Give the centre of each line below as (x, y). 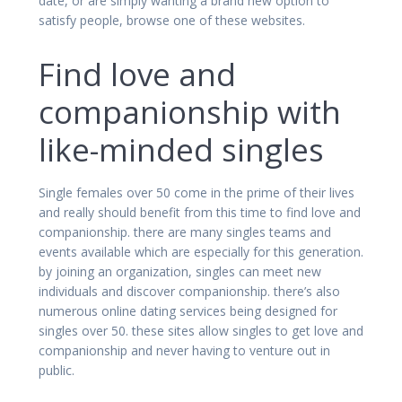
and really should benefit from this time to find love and (200, 212)
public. (57, 370)
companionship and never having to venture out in (184, 350)
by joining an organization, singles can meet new (180, 271)
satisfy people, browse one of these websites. (172, 20)
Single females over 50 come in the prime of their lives (197, 192)
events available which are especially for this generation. (201, 251)
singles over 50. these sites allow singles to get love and (201, 330)
